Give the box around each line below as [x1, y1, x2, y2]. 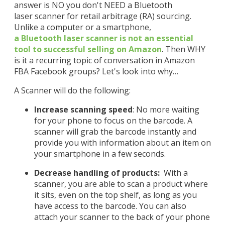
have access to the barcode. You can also [34, 200, 186, 211]
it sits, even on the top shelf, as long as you [34, 189, 197, 200]
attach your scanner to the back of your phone [34, 211, 210, 222]
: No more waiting [133, 104, 199, 115]
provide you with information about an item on [34, 137, 211, 148]
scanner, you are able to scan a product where [34, 178, 208, 189]
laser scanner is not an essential [64, 33, 193, 44]
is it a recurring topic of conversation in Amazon [14, 55, 195, 66]
